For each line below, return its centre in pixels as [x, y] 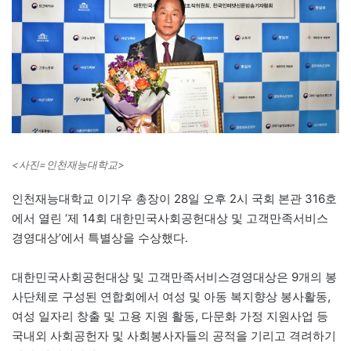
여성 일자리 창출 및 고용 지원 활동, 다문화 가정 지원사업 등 [170, 317]
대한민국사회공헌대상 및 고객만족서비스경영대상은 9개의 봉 [174, 277]
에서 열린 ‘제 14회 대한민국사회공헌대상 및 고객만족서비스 [170, 219]
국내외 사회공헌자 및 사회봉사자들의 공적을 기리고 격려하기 [174, 336]
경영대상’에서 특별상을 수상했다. [100, 238]
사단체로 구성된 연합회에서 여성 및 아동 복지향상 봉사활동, [171, 297]
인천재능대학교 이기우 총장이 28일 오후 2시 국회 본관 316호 [174, 199]
